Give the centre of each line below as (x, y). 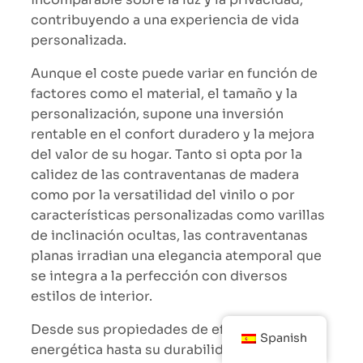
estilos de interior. (92, 296)
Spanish (284, 338)
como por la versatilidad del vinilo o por (163, 194)
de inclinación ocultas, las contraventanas (169, 235)
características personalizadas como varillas (178, 215)
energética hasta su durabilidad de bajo (162, 349)
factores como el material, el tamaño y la (164, 93)
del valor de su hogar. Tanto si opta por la (167, 154)
